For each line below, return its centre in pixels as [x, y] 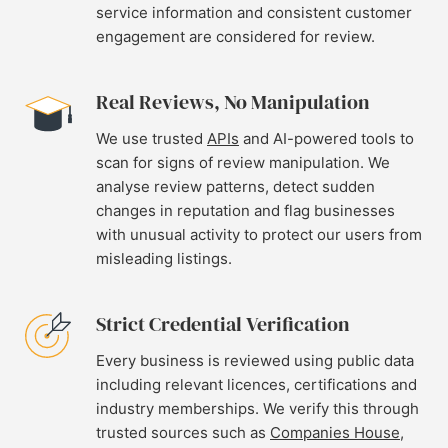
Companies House [335, 432]
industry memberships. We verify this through [257, 408]
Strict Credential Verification [223, 324]
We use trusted [151, 138]
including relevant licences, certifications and [256, 384]
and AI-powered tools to [326, 138]
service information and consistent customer [254, 12]
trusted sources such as [183, 432]
